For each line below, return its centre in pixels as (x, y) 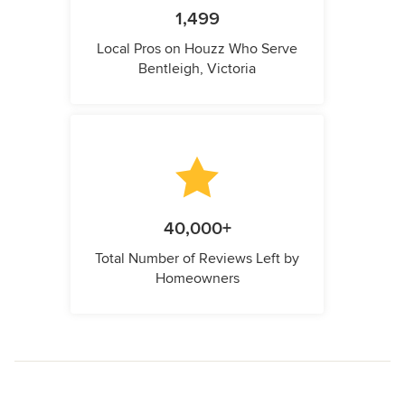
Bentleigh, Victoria (197, 69)
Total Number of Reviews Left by (197, 259)
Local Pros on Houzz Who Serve (197, 49)
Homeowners (197, 279)
